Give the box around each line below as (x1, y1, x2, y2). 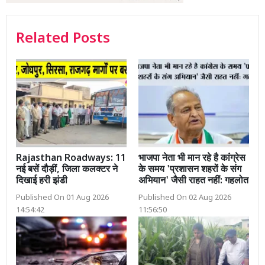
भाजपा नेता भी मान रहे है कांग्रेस (138, 153, 245, 166)
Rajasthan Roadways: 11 (16, 153, 126, 166)
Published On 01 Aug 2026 (16, 193, 109, 203)
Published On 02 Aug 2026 (138, 193, 231, 203)
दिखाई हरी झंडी (16, 175, 67, 188)
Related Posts (16, 29, 110, 49)
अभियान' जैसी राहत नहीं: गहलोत (138, 175, 248, 188)
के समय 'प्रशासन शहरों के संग (138, 164, 241, 177)
